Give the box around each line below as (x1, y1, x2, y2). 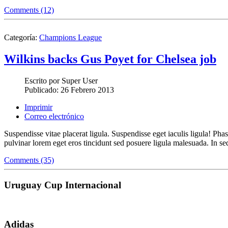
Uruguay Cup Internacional (4, 179, 121, 190)
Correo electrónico (24, 112, 84, 121)
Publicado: (24, 85, 61, 95)
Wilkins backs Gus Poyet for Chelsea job (4, 52, 216, 66)
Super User (62, 76, 98, 85)
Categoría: (4, 33, 39, 42)
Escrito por (24, 76, 62, 85)
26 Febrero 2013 (61, 85, 114, 95)
